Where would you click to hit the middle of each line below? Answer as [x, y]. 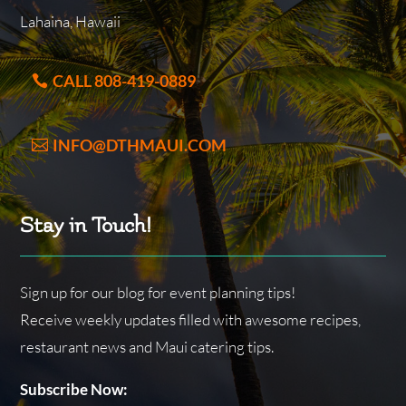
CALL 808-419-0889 [125, 81]
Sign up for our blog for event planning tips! [158, 292]
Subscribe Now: [74, 389]
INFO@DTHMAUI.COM [140, 145]
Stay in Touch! [86, 225]
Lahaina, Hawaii [71, 22]
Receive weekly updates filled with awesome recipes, [191, 319]
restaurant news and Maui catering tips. [147, 346]
